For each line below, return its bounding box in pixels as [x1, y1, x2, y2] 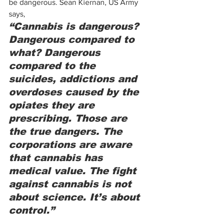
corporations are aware [9, 139, 135, 150]
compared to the [9, 60, 99, 71]
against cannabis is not [9, 179, 135, 189]
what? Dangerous [9, 47, 104, 58]
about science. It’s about [9, 192, 143, 202]
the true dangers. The [9, 126, 126, 137]
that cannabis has [9, 152, 106, 163]
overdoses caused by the [9, 87, 142, 97]
